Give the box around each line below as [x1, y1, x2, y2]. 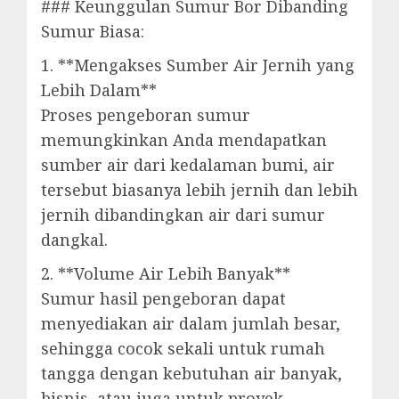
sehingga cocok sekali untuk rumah [41, 338, 325, 359]
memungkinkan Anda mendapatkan [41, 129, 327, 151]
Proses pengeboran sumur [41, 104, 250, 126]
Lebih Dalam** [41, 79, 157, 101]
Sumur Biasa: [41, 20, 144, 42]
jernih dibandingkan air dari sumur [41, 204, 325, 225]
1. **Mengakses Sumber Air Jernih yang [41, 54, 354, 76]
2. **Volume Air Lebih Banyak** [41, 263, 290, 284]
